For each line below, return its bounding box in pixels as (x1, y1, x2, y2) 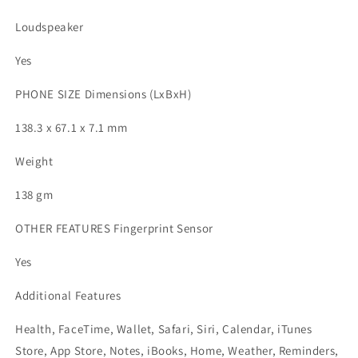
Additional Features (15, 288, 121, 303)
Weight (15, 153, 54, 169)
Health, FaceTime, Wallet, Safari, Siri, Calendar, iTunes (15, 321, 312, 336)
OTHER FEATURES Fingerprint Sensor (15, 221, 213, 236)
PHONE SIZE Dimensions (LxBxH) (15, 86, 192, 101)
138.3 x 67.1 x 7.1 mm (15, 120, 128, 135)
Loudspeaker (15, 19, 84, 34)
